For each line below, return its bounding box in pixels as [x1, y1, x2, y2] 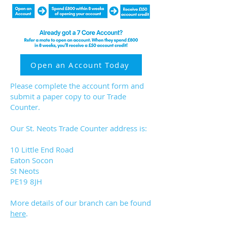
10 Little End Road [10, 144, 73, 155]
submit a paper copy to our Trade [10, 91, 126, 101]
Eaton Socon [10, 155, 53, 165]
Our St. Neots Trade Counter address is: [10, 123, 149, 133]
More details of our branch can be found [10, 198, 151, 208]
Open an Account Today [30, 60, 130, 70]
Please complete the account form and [10, 81, 144, 91]
